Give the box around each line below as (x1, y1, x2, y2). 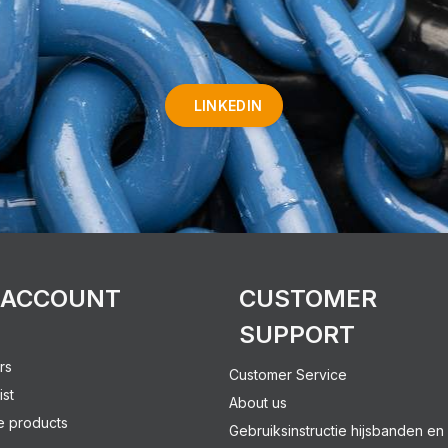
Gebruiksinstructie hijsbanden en (229, 421, 444, 439)
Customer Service (229, 365, 347, 383)
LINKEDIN (193, 97, 263, 115)
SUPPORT (239, 319, 355, 349)
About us (229, 393, 287, 411)
